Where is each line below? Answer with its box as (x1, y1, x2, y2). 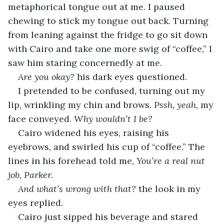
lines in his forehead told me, (8, 154, 136, 166)
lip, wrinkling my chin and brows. (8, 98, 154, 110)
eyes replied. (8, 196, 63, 208)
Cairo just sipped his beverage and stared (18, 210, 200, 222)
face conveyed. (8, 112, 74, 124)
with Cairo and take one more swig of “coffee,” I (8, 42, 214, 54)
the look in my (138, 182, 203, 194)
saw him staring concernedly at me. (8, 56, 162, 68)
